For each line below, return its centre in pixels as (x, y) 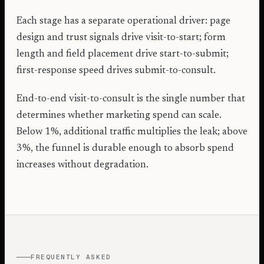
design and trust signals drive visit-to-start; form (121, 37)
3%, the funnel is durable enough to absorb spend (125, 148)
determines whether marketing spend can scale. (119, 115)
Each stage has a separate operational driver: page (123, 21)
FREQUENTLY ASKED (71, 257)
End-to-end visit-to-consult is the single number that (131, 99)
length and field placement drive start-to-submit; (123, 54)
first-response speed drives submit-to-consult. (116, 70)
